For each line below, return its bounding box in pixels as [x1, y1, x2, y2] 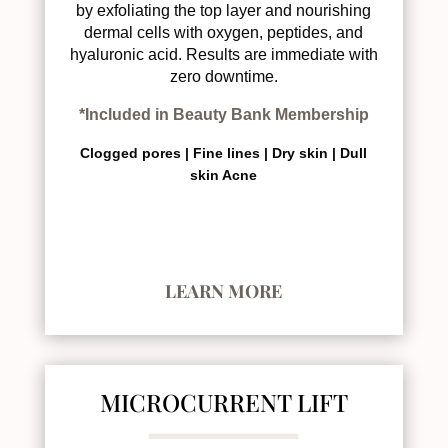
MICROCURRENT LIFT [99, 385, 348, 418]
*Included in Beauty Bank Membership [78, 105, 369, 123]
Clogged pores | [80, 144, 194, 161]
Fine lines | [193, 144, 273, 161]
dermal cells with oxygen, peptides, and [84, 23, 364, 41]
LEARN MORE [165, 278, 283, 303]
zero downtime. [169, 67, 278, 85]
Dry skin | [272, 144, 341, 161]
